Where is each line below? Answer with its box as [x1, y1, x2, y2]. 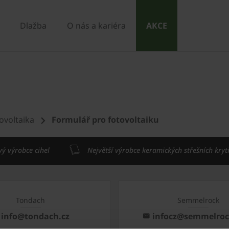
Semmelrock [177, 195, 220, 205]
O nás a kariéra [67, 20, 126, 31]
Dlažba [20, 20, 47, 31]
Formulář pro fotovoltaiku [52, 114, 159, 125]
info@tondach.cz [1, 210, 70, 222]
